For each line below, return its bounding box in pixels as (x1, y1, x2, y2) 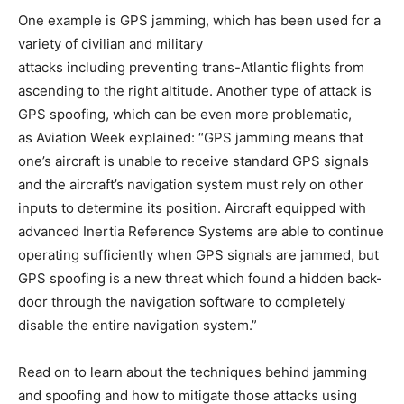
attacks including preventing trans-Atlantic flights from (18, 59, 364, 77)
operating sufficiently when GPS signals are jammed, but (18, 246, 379, 264)
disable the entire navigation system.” (18, 317, 257, 335)
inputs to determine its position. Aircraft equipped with (18, 199, 366, 217)
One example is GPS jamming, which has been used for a (18, 12, 381, 30)
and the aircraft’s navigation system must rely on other (18, 176, 363, 194)
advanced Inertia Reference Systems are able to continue (18, 223, 384, 241)
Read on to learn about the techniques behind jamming (18, 363, 367, 381)
